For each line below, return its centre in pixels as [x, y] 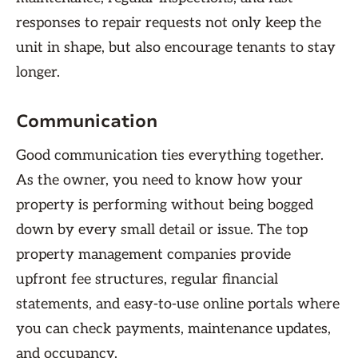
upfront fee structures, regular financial [147, 279]
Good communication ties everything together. [170, 155]
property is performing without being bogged [165, 205]
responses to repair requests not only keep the [169, 23]
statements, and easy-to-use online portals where [178, 304]
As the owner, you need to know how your [159, 180]
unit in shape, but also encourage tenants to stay [176, 48]
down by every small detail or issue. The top [162, 230]
